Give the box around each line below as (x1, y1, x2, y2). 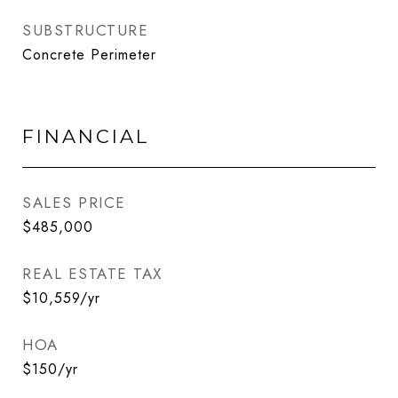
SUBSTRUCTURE (22, 20, 148, 41)
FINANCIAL (22, 125, 149, 147)
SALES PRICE (22, 192, 126, 213)
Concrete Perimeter (22, 44, 156, 65)
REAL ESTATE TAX (22, 263, 163, 284)
